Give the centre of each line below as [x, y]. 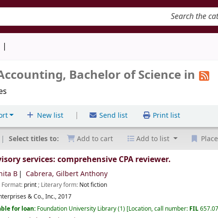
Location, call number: [159, 209]
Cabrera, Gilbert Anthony [67, 174]
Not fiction [93, 185]
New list [49, 116]
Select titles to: [35, 139]
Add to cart [94, 139]
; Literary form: [59, 185]
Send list [112, 116]
